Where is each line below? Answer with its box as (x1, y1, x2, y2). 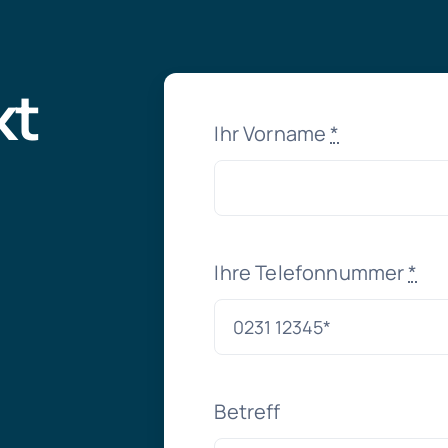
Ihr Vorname (214, 120, 331, 148)
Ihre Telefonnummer (214, 259, 409, 287)
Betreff (214, 398, 281, 426)
